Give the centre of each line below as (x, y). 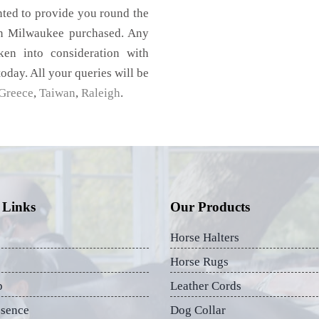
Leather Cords (206, 286)
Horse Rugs (199, 261)
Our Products (210, 206)
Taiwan (57, 93)
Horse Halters (205, 237)
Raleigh (101, 93)
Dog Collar (198, 310)
